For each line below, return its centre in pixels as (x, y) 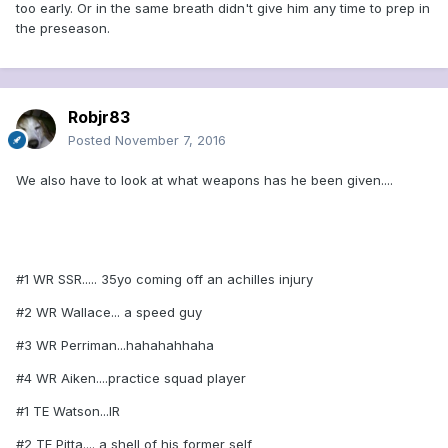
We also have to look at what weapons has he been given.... (204, 180)
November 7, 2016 (170, 140)
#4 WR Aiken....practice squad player (131, 378)
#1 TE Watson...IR (68, 411)
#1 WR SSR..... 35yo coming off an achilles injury (164, 279)
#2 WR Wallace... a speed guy (109, 312)
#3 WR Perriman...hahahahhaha (115, 345)
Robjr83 (99, 117)
